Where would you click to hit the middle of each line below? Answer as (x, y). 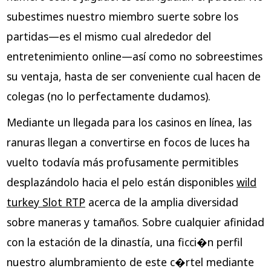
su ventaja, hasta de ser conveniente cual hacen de (133, 76)
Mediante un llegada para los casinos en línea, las (129, 122)
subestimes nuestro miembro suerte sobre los (122, 16)
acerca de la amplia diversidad (162, 202)
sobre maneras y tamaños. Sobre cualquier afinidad (135, 222)
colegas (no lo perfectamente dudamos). (108, 96)
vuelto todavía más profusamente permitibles (122, 162)
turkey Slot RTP (46, 202)
